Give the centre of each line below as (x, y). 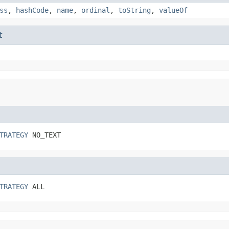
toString (134, 10)
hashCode (32, 10)
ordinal (96, 10)
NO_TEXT (44, 135)
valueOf (173, 10)
